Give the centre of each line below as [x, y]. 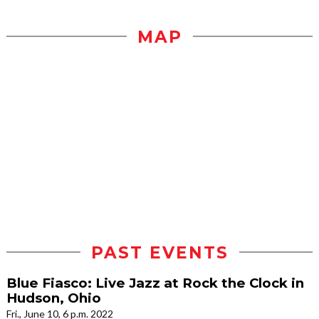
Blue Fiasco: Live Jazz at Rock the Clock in [155, 283]
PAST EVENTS [159, 252]
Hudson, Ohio [54, 298]
